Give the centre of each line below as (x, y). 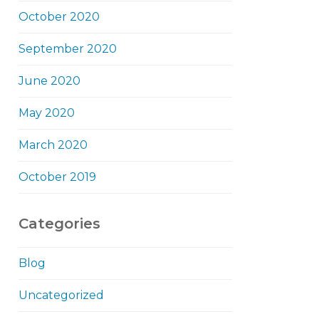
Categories (59, 224)
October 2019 (57, 177)
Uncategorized (61, 295)
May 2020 (47, 113)
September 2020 (68, 49)
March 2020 (53, 145)
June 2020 (49, 81)
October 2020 (59, 17)
